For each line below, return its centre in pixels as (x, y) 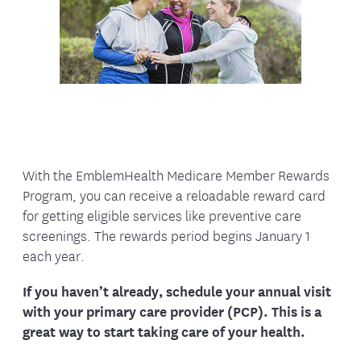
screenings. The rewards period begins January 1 (166, 235)
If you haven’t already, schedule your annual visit (176, 291)
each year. (53, 255)
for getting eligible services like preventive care (162, 215)
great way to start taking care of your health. (164, 331)
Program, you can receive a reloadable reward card (174, 195)
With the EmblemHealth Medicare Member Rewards (176, 175)
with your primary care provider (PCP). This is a (172, 311)
